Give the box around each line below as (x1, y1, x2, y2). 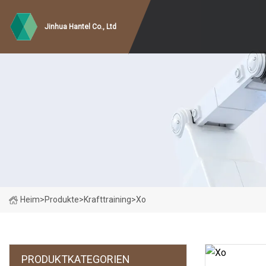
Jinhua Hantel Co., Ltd (45, 23, 116, 31)
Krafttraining (84, 195, 131, 204)
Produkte (45, 195, 79, 204)
